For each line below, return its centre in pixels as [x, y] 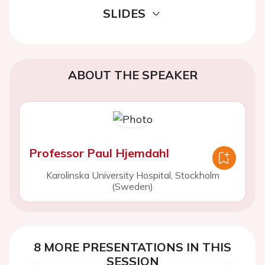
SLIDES [124, 13]
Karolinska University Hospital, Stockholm [132, 175]
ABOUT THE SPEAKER [132, 75]
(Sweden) [132, 186]
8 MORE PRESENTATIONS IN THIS [132, 247]
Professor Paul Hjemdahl [99, 153]
